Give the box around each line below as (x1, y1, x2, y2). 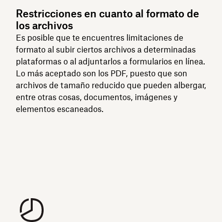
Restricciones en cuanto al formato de (16, 7, 199, 20)
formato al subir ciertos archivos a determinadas (16, 44, 196, 55)
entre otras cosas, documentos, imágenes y (16, 92, 177, 102)
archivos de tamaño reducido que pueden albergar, (16, 80, 206, 90)
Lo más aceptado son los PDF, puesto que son (16, 68, 187, 78)
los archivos (16, 19, 73, 32)
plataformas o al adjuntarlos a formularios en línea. (16, 56, 205, 66)
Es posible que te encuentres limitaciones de (16, 32, 183, 43)
